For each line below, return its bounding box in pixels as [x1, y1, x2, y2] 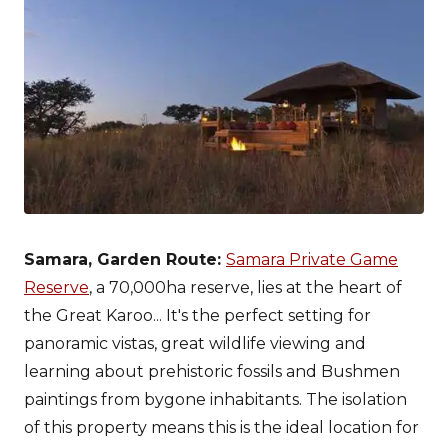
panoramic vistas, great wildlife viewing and [24, 333, 366, 353]
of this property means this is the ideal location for [24, 417, 419, 437]
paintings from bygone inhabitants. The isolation [24, 389, 407, 409]
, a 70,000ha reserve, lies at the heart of [89, 277, 402, 297]
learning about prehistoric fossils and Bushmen [24, 361, 400, 381]
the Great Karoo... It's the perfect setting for [24, 305, 371, 325]
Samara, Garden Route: [24, 249, 226, 269]
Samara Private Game [226, 249, 398, 269]
